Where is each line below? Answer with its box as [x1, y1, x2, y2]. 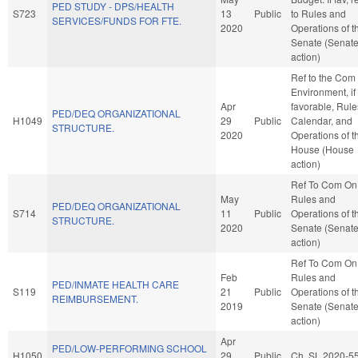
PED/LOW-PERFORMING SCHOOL [52, 340, 207, 355]
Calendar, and [291, 113, 352, 127]
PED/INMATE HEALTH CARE [52, 276, 179, 291]
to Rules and [291, 6, 346, 20]
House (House [291, 141, 354, 156]
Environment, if [291, 84, 356, 98]
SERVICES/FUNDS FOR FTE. [52, 13, 181, 27]
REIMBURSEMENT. [52, 291, 138, 305]
